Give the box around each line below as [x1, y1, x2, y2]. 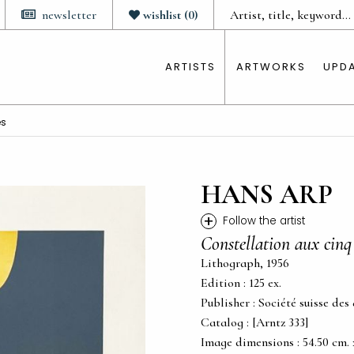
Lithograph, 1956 [201, 255, 289, 271]
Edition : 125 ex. [201, 275, 281, 291]
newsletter [42, 7, 96, 23]
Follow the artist [223, 213, 305, 228]
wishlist [143, 7, 181, 23]
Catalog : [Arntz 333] [201, 314, 308, 330]
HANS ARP [201, 179, 333, 211]
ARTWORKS [236, 59, 306, 74]
